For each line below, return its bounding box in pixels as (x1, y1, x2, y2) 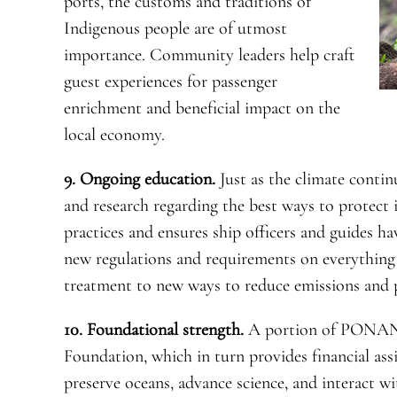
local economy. (63, 124, 165, 146)
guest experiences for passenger (63, 71, 277, 93)
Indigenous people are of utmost (63, 18, 287, 40)
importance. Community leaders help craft (63, 44, 354, 66)
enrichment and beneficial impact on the (63, 97, 340, 120)
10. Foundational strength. (63, 319, 248, 341)
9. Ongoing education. (63, 168, 215, 191)
